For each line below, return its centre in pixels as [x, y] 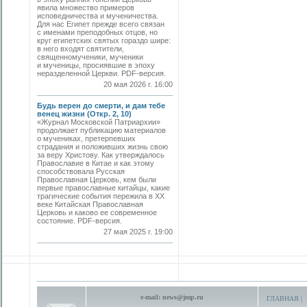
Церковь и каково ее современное [97, 212]
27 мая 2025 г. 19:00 [138, 232]
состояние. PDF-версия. [84, 221]
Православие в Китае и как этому [96, 163]
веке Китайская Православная [90, 204]
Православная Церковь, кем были [97, 180]
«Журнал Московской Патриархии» [99, 122]
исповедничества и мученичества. [98, 16]
